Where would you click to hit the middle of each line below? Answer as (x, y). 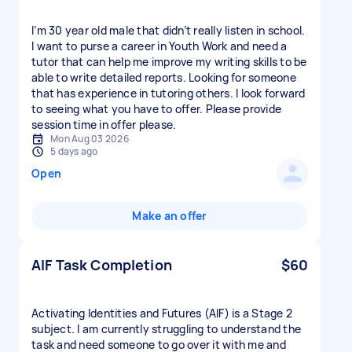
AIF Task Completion (102, 265)
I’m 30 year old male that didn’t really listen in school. (169, 30)
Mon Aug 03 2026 (90, 139)
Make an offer (170, 216)
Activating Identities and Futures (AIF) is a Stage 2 (162, 313)
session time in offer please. (104, 125)
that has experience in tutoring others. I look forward (169, 93)
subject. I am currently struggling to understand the (166, 329)
